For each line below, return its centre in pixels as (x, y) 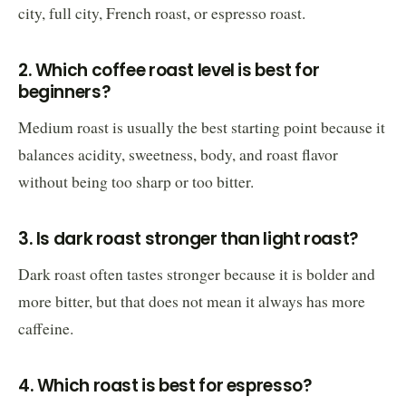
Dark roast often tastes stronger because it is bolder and (197, 274)
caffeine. (46, 328)
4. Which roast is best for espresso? (165, 385)
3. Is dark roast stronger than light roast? (188, 238)
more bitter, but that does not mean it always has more (192, 301)
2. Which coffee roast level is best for (169, 70)
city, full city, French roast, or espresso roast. (162, 13)
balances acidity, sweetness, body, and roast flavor (178, 154)
